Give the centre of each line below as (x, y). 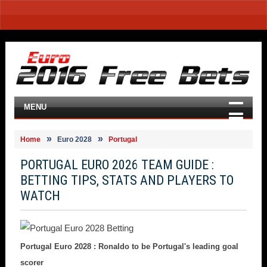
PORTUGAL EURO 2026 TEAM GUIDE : (117, 164)
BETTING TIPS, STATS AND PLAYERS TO (127, 180)
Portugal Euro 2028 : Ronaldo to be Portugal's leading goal (129, 247)
